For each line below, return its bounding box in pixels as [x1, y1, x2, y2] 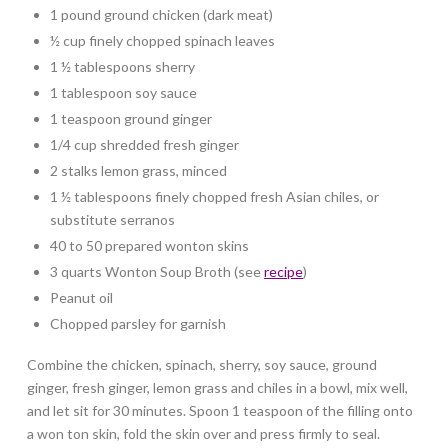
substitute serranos [50, 211, 176, 228]
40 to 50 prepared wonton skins [50, 237, 250, 254]
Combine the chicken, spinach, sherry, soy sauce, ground [26, 356, 377, 374]
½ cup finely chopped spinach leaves [50, 32, 276, 49]
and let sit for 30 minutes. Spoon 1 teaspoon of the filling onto [26, 402, 413, 420]
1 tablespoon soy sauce [50, 84, 198, 101]
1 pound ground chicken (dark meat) [50, 6, 274, 23]
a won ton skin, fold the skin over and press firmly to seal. [26, 425, 380, 443]
